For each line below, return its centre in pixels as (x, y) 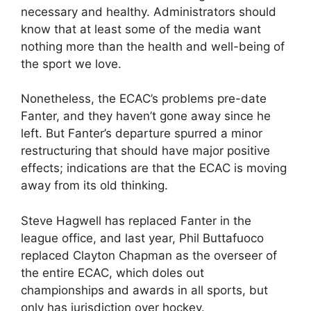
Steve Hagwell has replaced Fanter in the (136, 220)
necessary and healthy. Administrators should (149, 11)
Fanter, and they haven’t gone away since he (146, 116)
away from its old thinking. (94, 185)
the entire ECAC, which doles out (112, 272)
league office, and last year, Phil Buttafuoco (142, 238)
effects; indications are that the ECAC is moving (154, 168)
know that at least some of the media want (141, 29)
